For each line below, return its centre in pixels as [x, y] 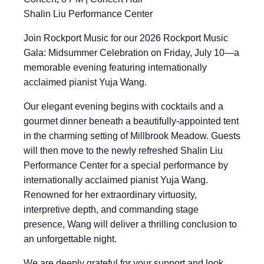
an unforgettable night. [70, 239]
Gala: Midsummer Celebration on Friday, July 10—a [131, 53]
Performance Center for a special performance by [126, 165]
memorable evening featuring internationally [115, 67]
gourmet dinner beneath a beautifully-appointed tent [131, 121]
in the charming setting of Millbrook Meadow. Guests [132, 136]
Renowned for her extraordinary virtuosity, [110, 195]
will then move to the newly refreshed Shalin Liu [123, 151]
